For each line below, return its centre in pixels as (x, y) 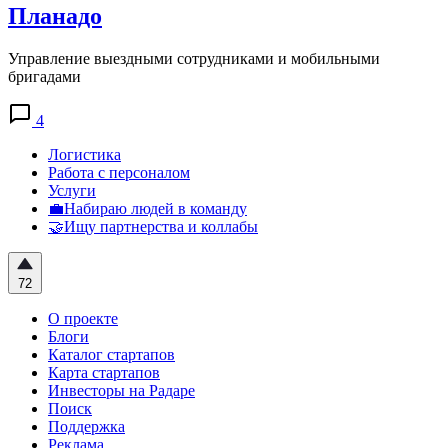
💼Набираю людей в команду (147, 208)
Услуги (72, 190)
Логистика (84, 154)
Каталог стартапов (111, 354)
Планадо (55, 15)
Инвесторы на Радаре (121, 390)
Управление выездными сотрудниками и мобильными (194, 58)
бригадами (44, 76)
